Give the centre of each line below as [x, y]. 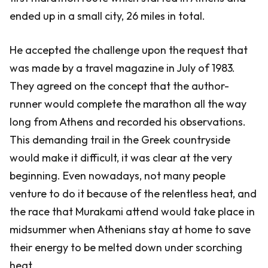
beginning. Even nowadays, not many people [118, 176]
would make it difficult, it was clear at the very [121, 158]
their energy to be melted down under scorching [126, 247]
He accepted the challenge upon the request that [129, 50]
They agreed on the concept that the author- [119, 86]
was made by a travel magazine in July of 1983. [122, 68]
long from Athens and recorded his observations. [128, 122]
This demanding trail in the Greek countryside [120, 140]
